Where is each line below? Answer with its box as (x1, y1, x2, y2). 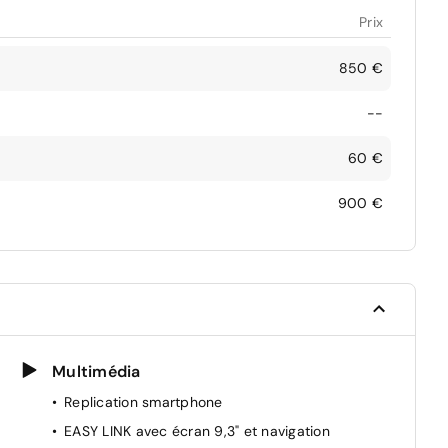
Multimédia (52, 360, 141, 382)
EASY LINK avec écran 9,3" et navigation (64, 421, 330, 440)
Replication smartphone (64, 392, 223, 411)
